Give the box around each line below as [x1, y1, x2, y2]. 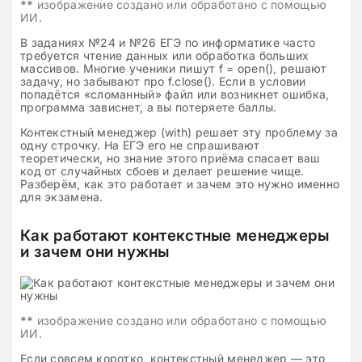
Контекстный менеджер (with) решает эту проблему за [20, 125, 338, 139]
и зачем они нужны [20, 242, 170, 261]
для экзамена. [20, 190, 103, 204]
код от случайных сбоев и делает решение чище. [20, 164, 305, 178]
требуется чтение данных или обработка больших [20, 48, 309, 62]
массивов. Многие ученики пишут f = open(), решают [20, 61, 327, 75]
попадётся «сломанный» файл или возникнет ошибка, [20, 87, 330, 101]
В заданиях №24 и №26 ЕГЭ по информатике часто [20, 36, 316, 49]
